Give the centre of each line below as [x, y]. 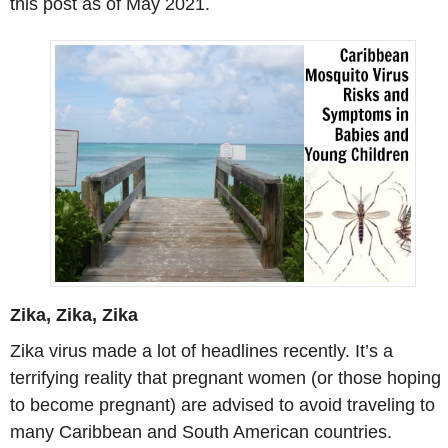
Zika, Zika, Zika [74, 314]
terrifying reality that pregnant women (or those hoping [225, 377]
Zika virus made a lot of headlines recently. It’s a [201, 350]
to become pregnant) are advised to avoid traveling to [222, 404]
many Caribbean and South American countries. [201, 431]
